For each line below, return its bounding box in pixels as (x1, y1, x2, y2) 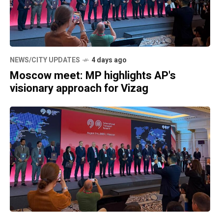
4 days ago (91, 55, 127, 66)
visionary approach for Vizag (10, 81, 148, 97)
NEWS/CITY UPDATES (10, 55, 80, 66)
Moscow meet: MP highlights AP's (10, 68, 176, 84)
